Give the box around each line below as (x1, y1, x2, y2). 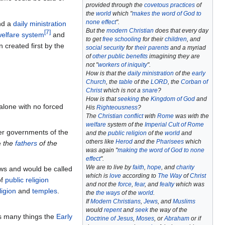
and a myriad (169, 44, 206, 51)
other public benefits (92, 52, 148, 60)
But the (86, 27, 106, 34)
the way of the (148, 206, 187, 213)
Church (86, 78, 106, 85)
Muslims (173, 197, 195, 205)
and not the (86, 180, 118, 188)
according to (121, 172, 158, 179)
